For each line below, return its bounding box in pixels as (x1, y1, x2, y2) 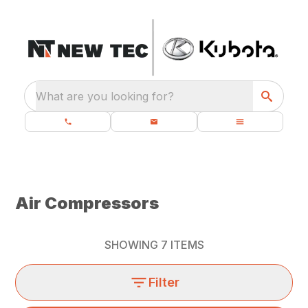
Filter (148, 275, 179, 289)
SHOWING (104, 238, 161, 252)
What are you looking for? (36, 89, 174, 103)
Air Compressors (15, 193, 159, 213)
